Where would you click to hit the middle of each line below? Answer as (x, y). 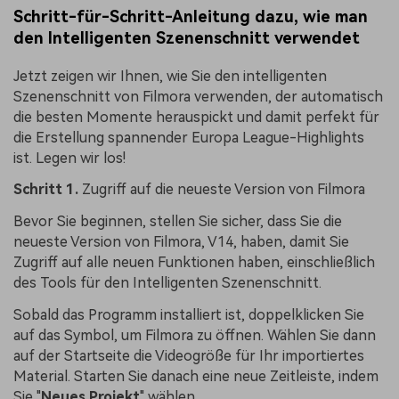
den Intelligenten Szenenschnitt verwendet (187, 37)
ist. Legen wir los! (69, 158)
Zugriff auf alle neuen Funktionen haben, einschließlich (194, 263)
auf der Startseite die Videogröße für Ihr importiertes (189, 356)
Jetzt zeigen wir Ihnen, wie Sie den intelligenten (170, 76)
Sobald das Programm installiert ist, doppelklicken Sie (189, 315)
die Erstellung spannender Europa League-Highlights (189, 137)
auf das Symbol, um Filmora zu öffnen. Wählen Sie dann (195, 336)
